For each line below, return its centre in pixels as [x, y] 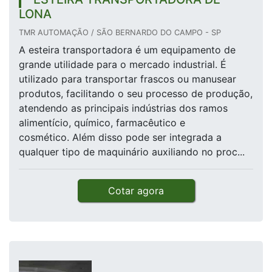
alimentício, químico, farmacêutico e [102, 123]
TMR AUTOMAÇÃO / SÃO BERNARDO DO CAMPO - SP [120, 33]
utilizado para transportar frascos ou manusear [127, 79]
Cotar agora [136, 191]
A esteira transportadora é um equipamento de [127, 50]
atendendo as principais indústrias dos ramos [123, 108]
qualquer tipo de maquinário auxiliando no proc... [132, 152]
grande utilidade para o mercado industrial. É [123, 65]
